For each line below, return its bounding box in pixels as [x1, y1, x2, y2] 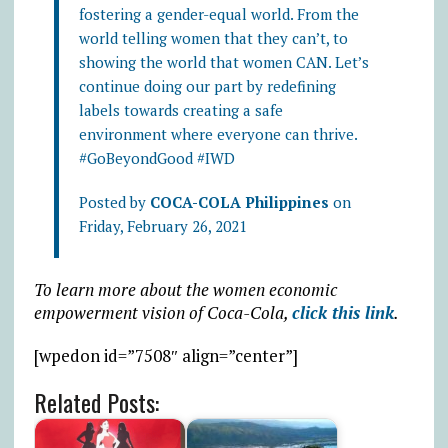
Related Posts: [33, 383, 159, 420]
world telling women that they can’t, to [78, 27, 348, 48]
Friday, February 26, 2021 [78, 215, 247, 236]
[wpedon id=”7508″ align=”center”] [33, 343, 298, 367]
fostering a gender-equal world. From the [78, 3, 359, 24]
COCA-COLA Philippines [149, 191, 329, 212]
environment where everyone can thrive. [78, 123, 357, 144]
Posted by [78, 191, 150, 212]
